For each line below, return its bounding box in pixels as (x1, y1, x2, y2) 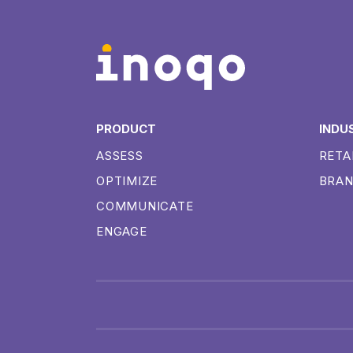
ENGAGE (96, 224, 147, 240)
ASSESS (96, 148, 143, 164)
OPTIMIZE (96, 173, 158, 189)
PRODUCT (96, 121, 156, 137)
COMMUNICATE (96, 199, 194, 214)
